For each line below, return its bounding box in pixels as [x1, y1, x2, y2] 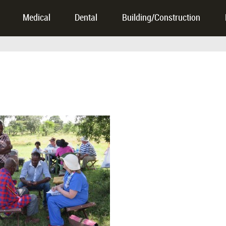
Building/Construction [122, 13, 201, 23]
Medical [22, 13, 50, 23]
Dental [75, 13, 98, 23]
